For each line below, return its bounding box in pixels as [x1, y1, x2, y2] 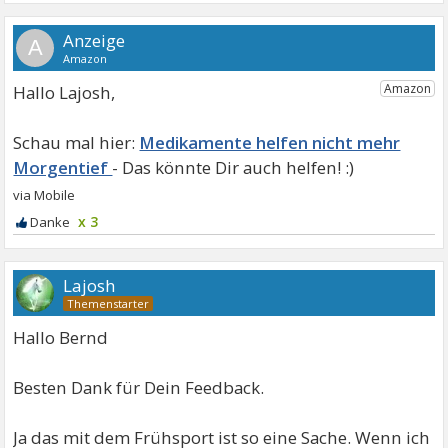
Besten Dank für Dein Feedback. [13, 376, 265, 399]
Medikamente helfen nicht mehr [139, 131, 401, 154]
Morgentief [13, 156, 113, 179]
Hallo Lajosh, [13, 81, 116, 104]
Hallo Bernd [13, 326, 109, 349]
